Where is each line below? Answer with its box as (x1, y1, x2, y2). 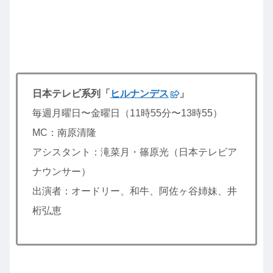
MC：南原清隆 (32, 127, 96, 138)
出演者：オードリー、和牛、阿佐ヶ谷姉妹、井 (32, 186, 237, 197)
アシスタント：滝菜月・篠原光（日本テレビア (32, 147, 237, 158)
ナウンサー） (32, 166, 91, 177)
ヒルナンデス (110, 88, 169, 99)
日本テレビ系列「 (32, 88, 110, 99)
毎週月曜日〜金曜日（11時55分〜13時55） (32, 108, 222, 119)
